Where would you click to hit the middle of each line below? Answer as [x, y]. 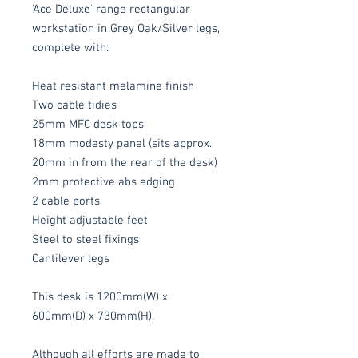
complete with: [70, 48]
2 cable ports [66, 201]
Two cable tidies [74, 105]
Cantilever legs [71, 259]
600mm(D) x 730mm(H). [93, 316]
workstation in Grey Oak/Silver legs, [126, 28]
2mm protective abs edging [103, 182]
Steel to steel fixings [86, 239]
